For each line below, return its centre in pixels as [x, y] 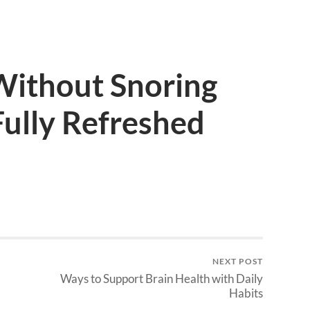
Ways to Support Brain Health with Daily [162, 278]
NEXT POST [238, 261]
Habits [246, 293]
